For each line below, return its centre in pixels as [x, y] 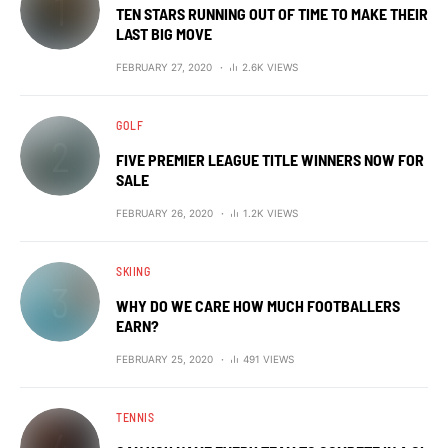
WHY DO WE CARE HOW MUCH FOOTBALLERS [258, 305]
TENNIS [135, 416]
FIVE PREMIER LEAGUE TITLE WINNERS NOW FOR [270, 159]
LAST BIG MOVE [164, 33]
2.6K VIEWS [270, 66]
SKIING [133, 270]
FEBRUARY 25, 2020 [164, 358]
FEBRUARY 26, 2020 [164, 212]
